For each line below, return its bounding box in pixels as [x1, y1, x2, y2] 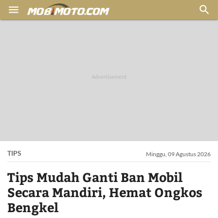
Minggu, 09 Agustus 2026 [146, 150, 211, 158]
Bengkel [7, 199, 58, 216]
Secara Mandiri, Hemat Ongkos [7, 183, 202, 200]
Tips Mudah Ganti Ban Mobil [7, 168, 182, 185]
